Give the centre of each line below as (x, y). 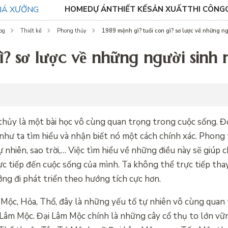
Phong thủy (72, 31)
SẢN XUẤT (167, 9)
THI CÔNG (206, 9)
